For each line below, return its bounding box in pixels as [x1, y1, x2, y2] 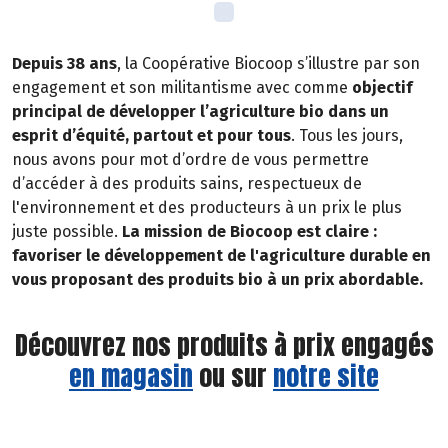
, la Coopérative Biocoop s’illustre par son [117, 54, 420, 74]
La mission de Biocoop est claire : [122, 222, 377, 242]
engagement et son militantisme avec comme [12, 78, 352, 98]
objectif [352, 78, 412, 98]
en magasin [69, 356, 193, 397]
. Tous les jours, [291, 126, 403, 146]
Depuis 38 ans [12, 54, 117, 74]
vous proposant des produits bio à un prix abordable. [12, 270, 423, 290]
